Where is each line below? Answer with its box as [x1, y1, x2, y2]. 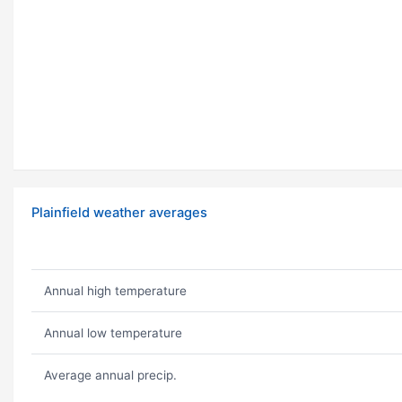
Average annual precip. [43, 368, 177, 383]
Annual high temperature [43, 284, 187, 299]
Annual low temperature [43, 326, 182, 341]
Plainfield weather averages [31, 205, 207, 222]
